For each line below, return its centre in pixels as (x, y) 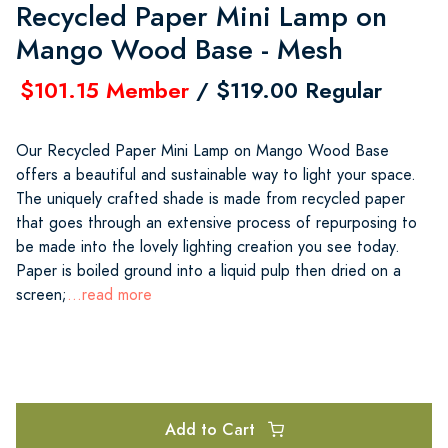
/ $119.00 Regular (285, 90)
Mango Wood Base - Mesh (179, 49)
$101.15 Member (104, 90)
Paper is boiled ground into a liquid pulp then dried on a (208, 270)
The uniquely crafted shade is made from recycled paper (210, 198)
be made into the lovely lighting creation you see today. (208, 246)
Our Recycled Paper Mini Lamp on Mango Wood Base (202, 150)
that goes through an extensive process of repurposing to (216, 222)
